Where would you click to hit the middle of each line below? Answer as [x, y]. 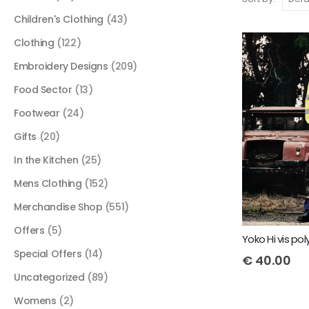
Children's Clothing [59, 19]
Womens [35, 300]
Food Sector [43, 89]
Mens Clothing [48, 183]
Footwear [37, 113]
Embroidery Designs [61, 66]
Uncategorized [49, 277]
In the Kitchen [46, 160]
